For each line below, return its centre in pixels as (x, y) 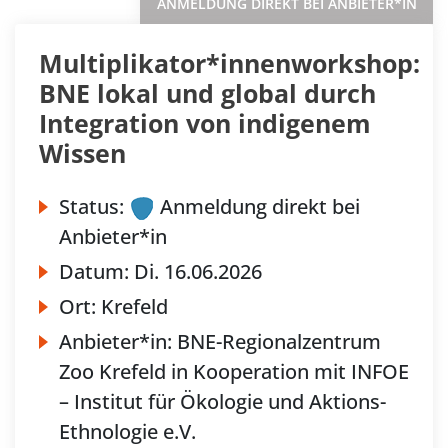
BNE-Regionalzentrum (279, 342)
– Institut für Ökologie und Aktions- (222, 402)
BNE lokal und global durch (207, 93)
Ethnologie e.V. (127, 432)
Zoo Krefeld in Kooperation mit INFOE (234, 372)
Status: (91, 207)
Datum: (96, 272)
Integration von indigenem (205, 123)
